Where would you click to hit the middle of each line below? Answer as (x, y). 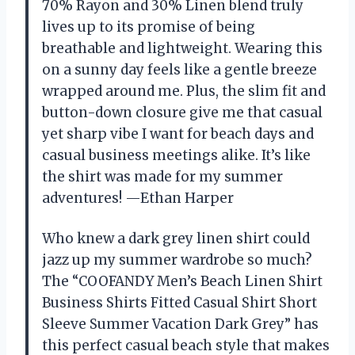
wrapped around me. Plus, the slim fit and (184, 91)
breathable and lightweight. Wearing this (182, 48)
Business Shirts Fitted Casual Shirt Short (179, 302)
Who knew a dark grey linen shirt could (176, 238)
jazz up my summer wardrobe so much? (177, 260)
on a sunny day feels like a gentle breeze (179, 69)
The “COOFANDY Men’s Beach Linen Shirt (182, 281)
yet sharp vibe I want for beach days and (178, 134)
